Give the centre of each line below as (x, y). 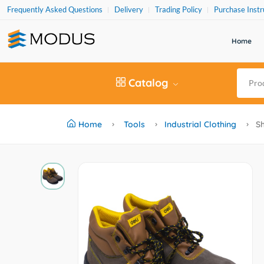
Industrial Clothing (200, 124)
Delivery (129, 9)
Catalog (148, 83)
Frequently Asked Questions (55, 9)
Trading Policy (179, 9)
